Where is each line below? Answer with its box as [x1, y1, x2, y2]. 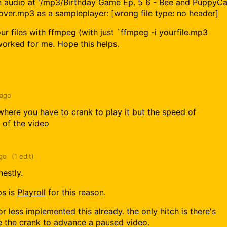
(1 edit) [12, 152, 34, 160]
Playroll [17, 187, 46, 198]
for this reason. [46, 187, 106, 198]
